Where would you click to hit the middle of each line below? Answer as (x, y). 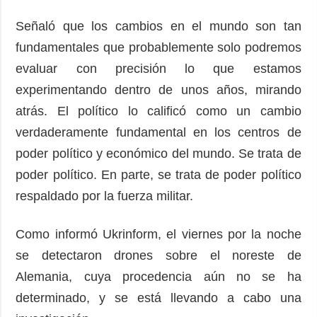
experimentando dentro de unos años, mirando (158, 90)
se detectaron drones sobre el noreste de (158, 255)
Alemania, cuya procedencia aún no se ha (158, 276)
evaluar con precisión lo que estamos (158, 68)
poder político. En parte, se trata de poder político (158, 174)
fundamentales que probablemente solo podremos (158, 47)
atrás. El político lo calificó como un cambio (158, 111)
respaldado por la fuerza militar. (108, 196)
